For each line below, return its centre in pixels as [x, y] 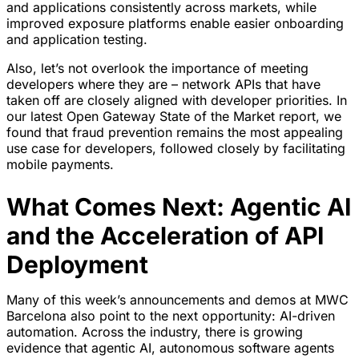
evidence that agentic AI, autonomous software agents [170, 348]
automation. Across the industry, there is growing [155, 332]
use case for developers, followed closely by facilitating [176, 149]
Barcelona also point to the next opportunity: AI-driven [171, 316]
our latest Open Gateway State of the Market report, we [174, 117]
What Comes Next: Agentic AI [179, 207]
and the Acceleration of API [165, 236]
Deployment [77, 265]
